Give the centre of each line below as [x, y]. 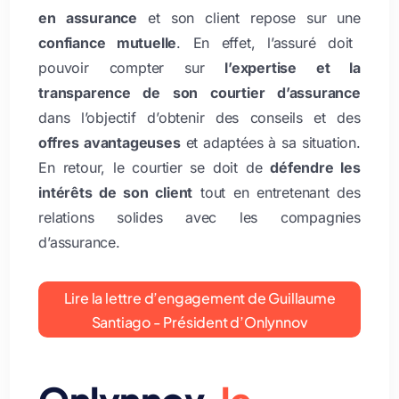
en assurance [88, 17]
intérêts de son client [116, 192]
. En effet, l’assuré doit [265, 42]
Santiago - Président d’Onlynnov [199, 322]
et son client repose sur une [249, 17]
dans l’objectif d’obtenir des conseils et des [199, 117]
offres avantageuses [110, 142]
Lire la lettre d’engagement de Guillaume [199, 297]
